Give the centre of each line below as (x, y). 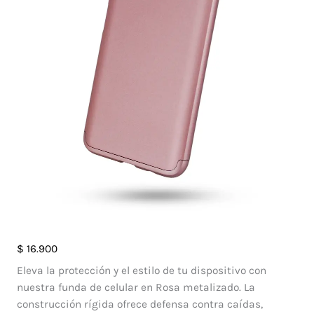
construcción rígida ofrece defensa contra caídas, (139, 305)
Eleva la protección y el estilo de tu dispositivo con (141, 271)
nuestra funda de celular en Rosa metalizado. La (136, 288)
